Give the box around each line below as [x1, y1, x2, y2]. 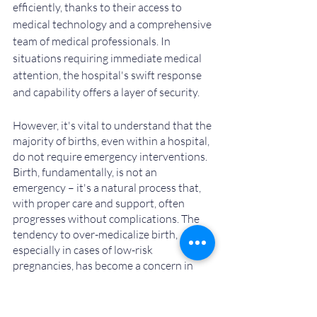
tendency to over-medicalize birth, [13, 227, 180, 242]
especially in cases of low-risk [13, 243, 155, 258]
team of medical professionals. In [13, 34, 173, 49]
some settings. [13, 274, 82, 289]
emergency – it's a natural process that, [13, 180, 203, 195]
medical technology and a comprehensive [13, 17, 214, 32]
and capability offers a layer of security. [13, 85, 200, 100]
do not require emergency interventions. [13, 149, 209, 164]
